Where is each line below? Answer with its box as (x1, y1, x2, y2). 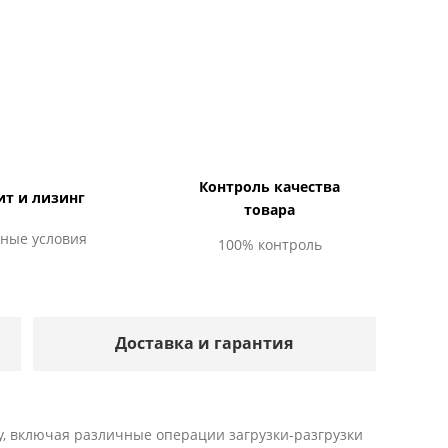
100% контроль (217, 234, 322, 254)
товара (244, 199, 295, 219)
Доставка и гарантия (115, 331, 294, 354)
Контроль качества (199, 176, 340, 196)
